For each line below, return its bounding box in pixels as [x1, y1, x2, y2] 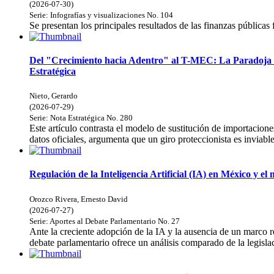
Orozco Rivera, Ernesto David [29, 194, 128, 204]
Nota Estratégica [50, 113, 105, 123]
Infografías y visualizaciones [50, 10, 145, 20]
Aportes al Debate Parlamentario [50, 216, 156, 226]
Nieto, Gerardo [29, 91, 78, 101]
